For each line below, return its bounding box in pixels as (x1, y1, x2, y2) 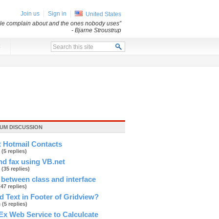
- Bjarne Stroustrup (71, 27, 121, 34)
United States (86, 11, 121, 18)
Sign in (48, 10, 66, 17)
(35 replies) (1, 166, 30, 172)
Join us (21, 10, 40, 17)
